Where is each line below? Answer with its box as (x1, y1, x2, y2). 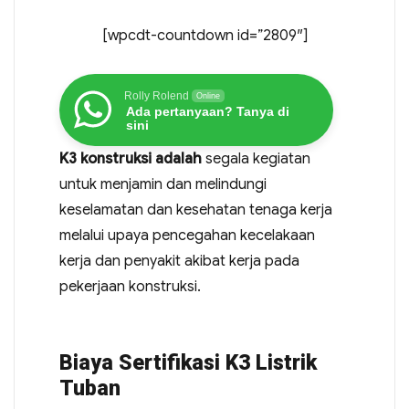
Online (195, 90, 220, 100)
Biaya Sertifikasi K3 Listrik (58, 350, 317, 375)
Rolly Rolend (123, 89, 189, 102)
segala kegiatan (201, 149, 310, 168)
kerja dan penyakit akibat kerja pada (58, 251, 299, 270)
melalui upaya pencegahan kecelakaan (58, 225, 315, 245)
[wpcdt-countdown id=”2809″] (101, 26, 308, 45)
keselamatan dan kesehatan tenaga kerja (58, 200, 332, 219)
